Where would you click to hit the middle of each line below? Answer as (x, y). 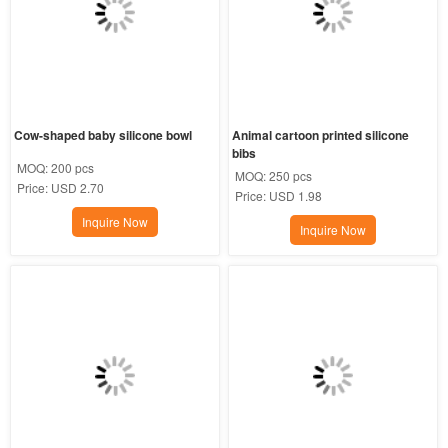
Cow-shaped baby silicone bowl (102, 135)
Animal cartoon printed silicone (321, 135)
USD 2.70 (77, 187)
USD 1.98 (296, 195)
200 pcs (72, 167)
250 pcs (291, 175)
